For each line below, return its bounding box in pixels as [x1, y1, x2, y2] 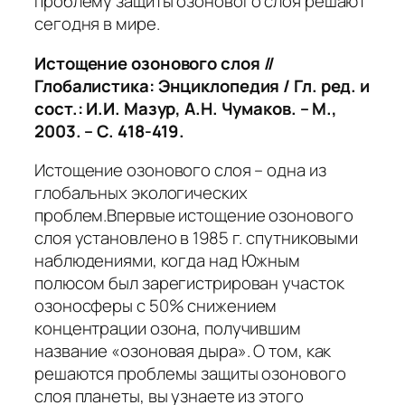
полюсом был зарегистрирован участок [34, 271, 344, 296]
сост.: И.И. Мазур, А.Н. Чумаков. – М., [34, 96, 338, 120]
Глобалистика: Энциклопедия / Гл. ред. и [34, 73, 371, 98]
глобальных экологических [34, 181, 248, 205]
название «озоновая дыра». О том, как [34, 339, 332, 363]
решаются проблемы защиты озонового [34, 362, 346, 386]
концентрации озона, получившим [34, 316, 301, 341]
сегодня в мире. [34, 12, 160, 36]
